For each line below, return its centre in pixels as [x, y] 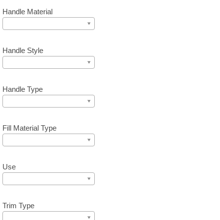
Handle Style [23, 50]
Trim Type [18, 206]
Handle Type [23, 89]
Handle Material [27, 12]
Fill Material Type [29, 128]
